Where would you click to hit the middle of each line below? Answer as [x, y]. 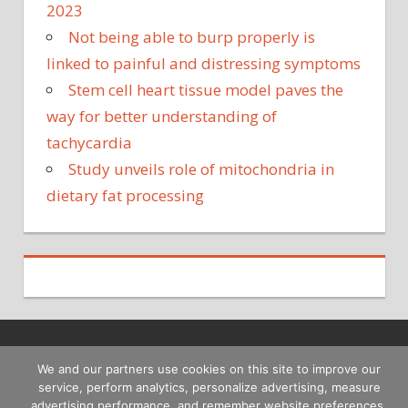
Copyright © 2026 [204, 366]
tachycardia [89, 143]
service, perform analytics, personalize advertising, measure [209, 387]
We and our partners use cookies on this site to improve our [209, 368]
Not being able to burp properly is [192, 37]
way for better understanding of [162, 117]
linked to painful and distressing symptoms [204, 64]
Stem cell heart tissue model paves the [206, 90]
